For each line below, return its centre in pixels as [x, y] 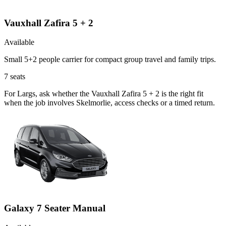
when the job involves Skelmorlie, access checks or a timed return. [109, 103]
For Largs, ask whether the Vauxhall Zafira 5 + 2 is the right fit [104, 94]
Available [19, 42]
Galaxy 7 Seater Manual [55, 208]
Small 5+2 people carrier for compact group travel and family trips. [110, 60]
